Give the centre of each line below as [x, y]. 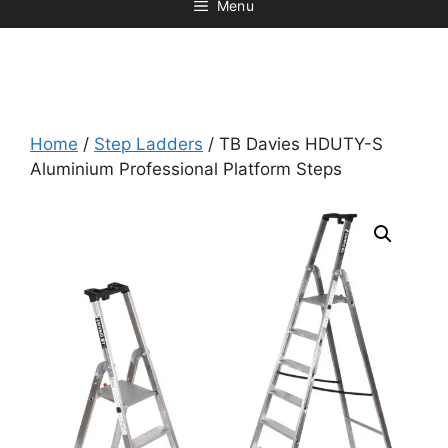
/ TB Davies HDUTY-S [293, 144]
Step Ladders [148, 144]
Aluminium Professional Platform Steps [186, 169]
